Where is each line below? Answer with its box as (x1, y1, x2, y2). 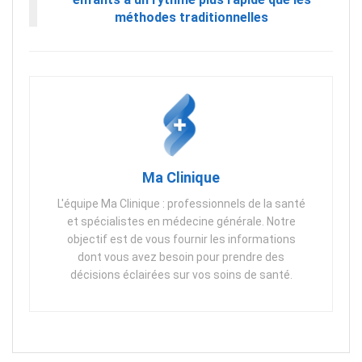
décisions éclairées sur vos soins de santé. (69, 267, 293, 281)
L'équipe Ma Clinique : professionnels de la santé (57, 196, 305, 210)
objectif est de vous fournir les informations (66, 232, 296, 246)
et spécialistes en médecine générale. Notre (66, 214, 296, 228)
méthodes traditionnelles (115, 9, 268, 25)
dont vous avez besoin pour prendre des (78, 250, 284, 263)
